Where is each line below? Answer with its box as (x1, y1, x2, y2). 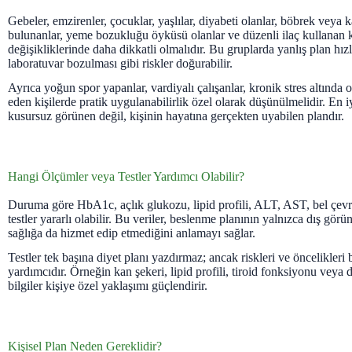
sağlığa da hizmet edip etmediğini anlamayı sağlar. (8, 225, 255, 240)
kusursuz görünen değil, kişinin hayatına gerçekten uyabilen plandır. (8, 108, 344, 123)
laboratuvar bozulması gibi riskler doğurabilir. (8, 57, 233, 71)
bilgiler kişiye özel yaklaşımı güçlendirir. (8, 278, 207, 292)
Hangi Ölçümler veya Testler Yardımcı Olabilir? (8, 169, 244, 183)
